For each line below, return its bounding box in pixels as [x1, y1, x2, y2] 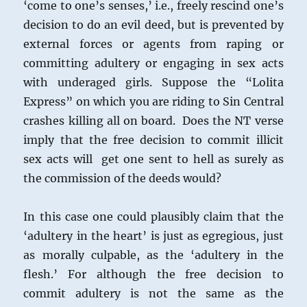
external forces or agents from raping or [23, 37, 284, 51]
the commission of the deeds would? [23, 171, 222, 186]
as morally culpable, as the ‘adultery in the [23, 248, 284, 262]
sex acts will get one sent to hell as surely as [23, 152, 284, 167]
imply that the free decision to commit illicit [23, 133, 284, 147]
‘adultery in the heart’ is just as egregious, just [23, 229, 284, 243]
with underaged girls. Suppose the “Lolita [23, 75, 284, 90]
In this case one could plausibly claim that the [23, 210, 284, 224]
